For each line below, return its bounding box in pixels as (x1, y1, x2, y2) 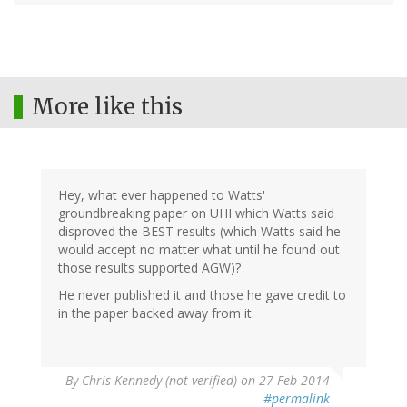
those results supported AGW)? (58, 258, 241, 276)
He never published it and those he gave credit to (58, 285, 346, 303)
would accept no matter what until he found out (58, 240, 340, 258)
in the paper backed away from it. (58, 303, 254, 322)
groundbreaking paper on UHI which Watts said (58, 203, 334, 222)
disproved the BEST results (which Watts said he (58, 222, 341, 240)
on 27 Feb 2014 (237, 371, 330, 389)
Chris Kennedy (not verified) (82, 371, 237, 389)
